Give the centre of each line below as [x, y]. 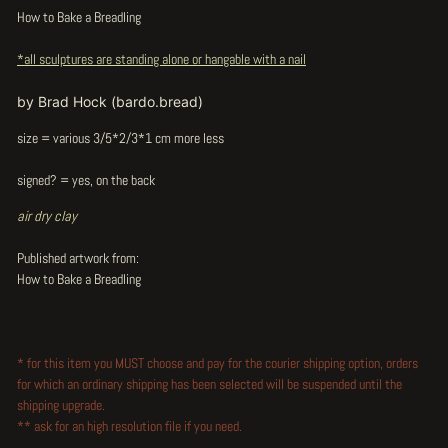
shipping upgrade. [61, 405]
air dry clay [47, 216]
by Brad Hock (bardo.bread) [110, 101]
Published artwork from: [78, 258]
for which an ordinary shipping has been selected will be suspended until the [209, 384]
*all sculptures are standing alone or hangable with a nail [161, 59]
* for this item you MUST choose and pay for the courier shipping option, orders [217, 363]
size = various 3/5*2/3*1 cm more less [122, 138]
